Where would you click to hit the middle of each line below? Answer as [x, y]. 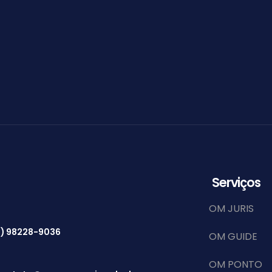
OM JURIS [231, 208]
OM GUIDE [233, 236]
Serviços [236, 182]
